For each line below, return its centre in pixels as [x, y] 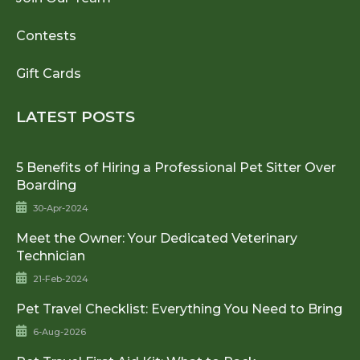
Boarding [46, 185]
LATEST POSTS [76, 117]
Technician [51, 256]
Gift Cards [49, 73]
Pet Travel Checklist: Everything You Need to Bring [179, 309]
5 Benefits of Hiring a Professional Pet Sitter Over [176, 167]
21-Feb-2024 [61, 278]
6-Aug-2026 [59, 331]
